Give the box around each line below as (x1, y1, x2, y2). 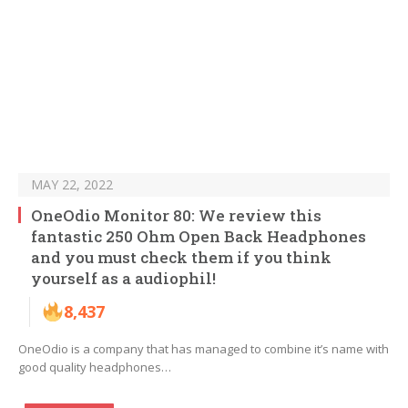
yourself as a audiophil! (31, 268, 216, 290)
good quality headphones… (18, 359, 171, 376)
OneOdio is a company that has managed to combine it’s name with (18, 341, 389, 358)
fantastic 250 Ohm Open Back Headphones (31, 226, 366, 248)
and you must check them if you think (31, 247, 331, 269)
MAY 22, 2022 (31, 176, 113, 194)
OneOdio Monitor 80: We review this (31, 205, 321, 227)
